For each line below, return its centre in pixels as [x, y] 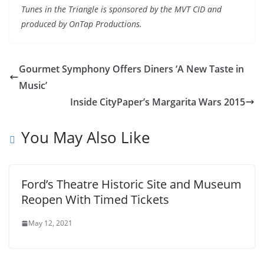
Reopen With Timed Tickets [95, 199]
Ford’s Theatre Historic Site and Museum [131, 184]
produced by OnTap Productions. [82, 24]
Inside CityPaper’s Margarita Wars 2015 [158, 102]
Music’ [33, 85]
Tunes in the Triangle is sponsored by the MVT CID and [121, 9]
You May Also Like [86, 137]
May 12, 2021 [50, 223]
